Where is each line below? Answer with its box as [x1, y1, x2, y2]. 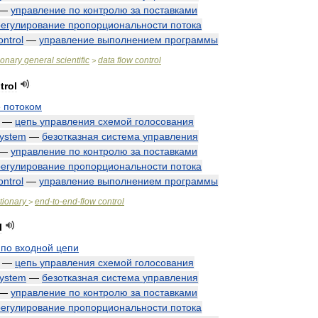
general [24, 55, 54, 65]
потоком [4, 101, 42, 112]
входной [15, 242, 53, 253]
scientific [56, 55, 89, 65]
